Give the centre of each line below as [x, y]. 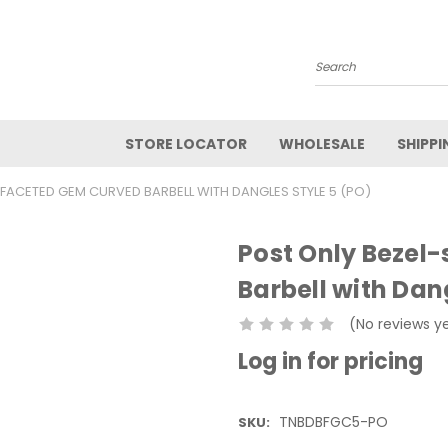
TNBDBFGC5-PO [333, 422]
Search [339, 74]
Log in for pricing [330, 361]
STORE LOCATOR [186, 144]
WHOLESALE [322, 144]
